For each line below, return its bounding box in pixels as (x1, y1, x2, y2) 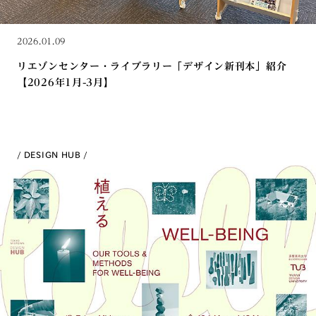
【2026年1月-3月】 (17, 78, 114, 87)
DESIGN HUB (23, 150, 81, 159)
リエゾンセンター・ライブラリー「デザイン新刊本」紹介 (17, 61, 287, 71)
